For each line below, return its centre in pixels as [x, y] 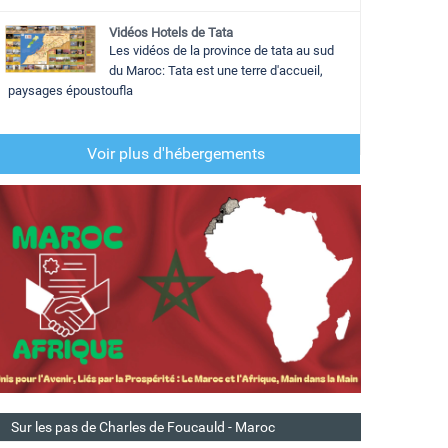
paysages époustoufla [69, 91]
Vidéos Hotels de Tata [171, 33]
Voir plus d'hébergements [176, 154]
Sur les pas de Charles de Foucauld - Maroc [143, 427]
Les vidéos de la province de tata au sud [221, 51]
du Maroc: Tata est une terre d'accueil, [216, 71]
